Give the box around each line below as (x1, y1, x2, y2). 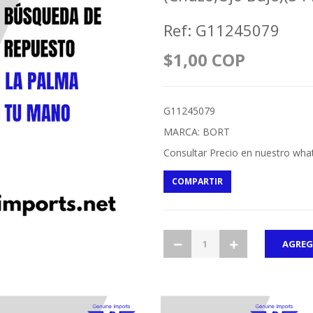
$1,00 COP (163, 48, 245, 71)
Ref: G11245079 (163, 20, 279, 41)
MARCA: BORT (163, 125, 230, 138)
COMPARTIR (172, 175, 223, 187)
